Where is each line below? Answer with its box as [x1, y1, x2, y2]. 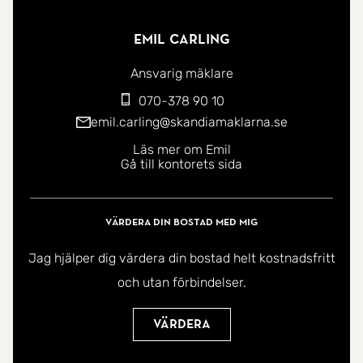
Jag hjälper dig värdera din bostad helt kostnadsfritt [28, 250, 335, 267]
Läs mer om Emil [132, 141, 231, 157]
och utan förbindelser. [117, 275, 246, 291]
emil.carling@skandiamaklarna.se [90, 113, 288, 130]
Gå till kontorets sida [121, 156, 242, 172]
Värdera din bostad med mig [105, 216, 258, 228]
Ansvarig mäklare [130, 65, 233, 81]
